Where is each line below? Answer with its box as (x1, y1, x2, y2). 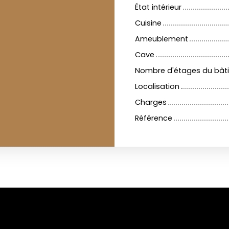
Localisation (135, 81, 179, 92)
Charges (135, 97, 167, 108)
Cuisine (135, 18, 162, 29)
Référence (135, 113, 172, 124)
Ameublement (135, 34, 188, 44)
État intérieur (135, 2, 181, 13)
